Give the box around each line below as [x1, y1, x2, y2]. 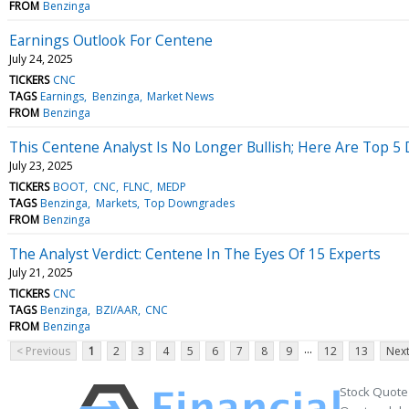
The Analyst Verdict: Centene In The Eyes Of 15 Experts [9, 243, 381, 264]
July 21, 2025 [9, 264, 73, 280]
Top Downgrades [143, 194, 235, 211]
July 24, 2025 [9, 50, 73, 67]
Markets [95, 194, 137, 211]
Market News [146, 88, 214, 104]
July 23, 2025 [9, 157, 73, 173]
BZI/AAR [95, 301, 138, 318]
